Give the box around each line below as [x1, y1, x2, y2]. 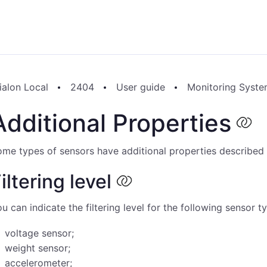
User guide [116, 81, 165, 93]
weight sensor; [5, 242, 70, 254]
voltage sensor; [5, 227, 74, 239]
